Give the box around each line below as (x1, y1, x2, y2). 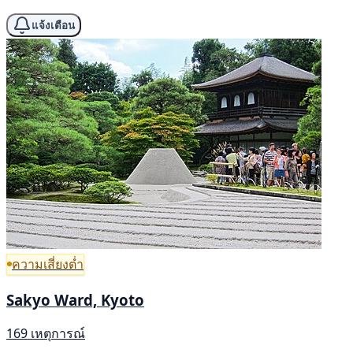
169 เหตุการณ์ (6, 325, 85, 343)
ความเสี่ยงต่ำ (12, 255, 84, 273)
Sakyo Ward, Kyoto (6, 289, 144, 310)
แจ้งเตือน (32, 19, 75, 32)
